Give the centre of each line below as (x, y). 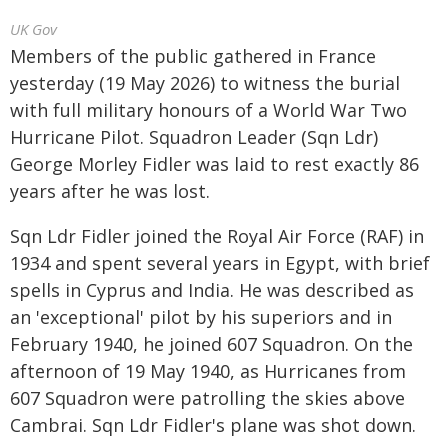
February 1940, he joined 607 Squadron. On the (211, 344)
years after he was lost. (110, 191)
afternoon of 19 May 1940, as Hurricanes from (208, 371)
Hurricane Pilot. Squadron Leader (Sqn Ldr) (194, 137)
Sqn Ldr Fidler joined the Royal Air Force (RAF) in (217, 236)
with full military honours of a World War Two (208, 110)
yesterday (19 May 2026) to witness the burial (205, 83)
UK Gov (33, 29)
